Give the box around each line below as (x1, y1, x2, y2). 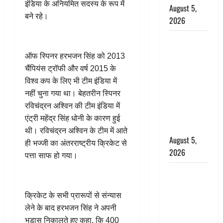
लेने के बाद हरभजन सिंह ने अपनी (25, 204, 116, 212)
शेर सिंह (169, 109, 191, 121)
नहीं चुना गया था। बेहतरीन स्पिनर (25, 89, 120, 98)
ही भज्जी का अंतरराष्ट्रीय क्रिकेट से (25, 139, 127, 147)
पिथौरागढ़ (169, 34, 197, 46)
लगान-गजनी (169, 166, 204, 178)
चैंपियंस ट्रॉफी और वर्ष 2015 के (25, 64, 116, 73)
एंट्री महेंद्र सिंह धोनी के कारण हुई (25, 114, 120, 122)
